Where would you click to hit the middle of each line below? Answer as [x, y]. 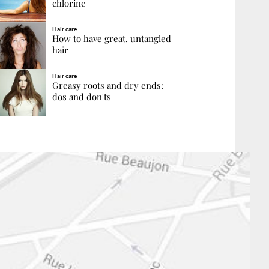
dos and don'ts [81, 97]
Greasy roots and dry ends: [107, 86]
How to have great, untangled [111, 39]
